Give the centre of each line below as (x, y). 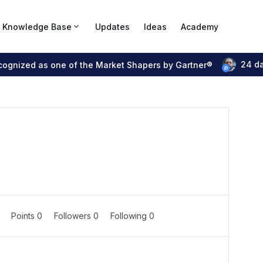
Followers (74, 216)
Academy (200, 26)
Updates (112, 26)
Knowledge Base (37, 26)
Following (130, 216)
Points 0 (28, 216)
